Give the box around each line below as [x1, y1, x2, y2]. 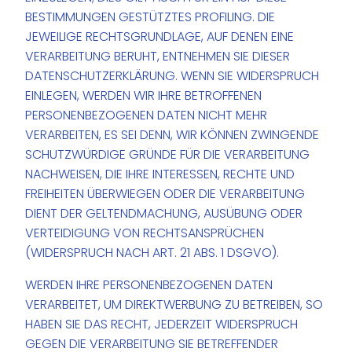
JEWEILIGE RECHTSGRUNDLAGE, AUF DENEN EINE [25, 27, 295, 46]
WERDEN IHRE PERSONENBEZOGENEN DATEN [25, 276, 273, 295]
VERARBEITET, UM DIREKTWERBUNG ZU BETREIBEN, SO [25, 295, 324, 314]
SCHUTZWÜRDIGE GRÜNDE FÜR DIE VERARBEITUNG [25, 145, 310, 164]
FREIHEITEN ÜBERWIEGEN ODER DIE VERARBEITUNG [25, 185, 306, 203]
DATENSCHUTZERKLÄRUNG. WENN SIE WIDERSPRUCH [25, 67, 320, 86]
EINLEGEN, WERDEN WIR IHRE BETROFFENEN [25, 86, 262, 105]
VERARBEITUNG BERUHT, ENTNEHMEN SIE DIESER [25, 47, 291, 66]
